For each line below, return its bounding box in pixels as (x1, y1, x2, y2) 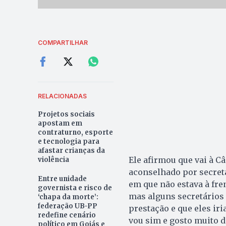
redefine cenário (37, 211, 96, 220)
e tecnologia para (37, 137, 99, 146)
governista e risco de (37, 184, 112, 193)
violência (37, 155, 69, 164)
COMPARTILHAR (37, 39, 88, 47)
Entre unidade (37, 175, 87, 184)
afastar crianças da (37, 146, 105, 155)
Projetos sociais (37, 110, 95, 119)
